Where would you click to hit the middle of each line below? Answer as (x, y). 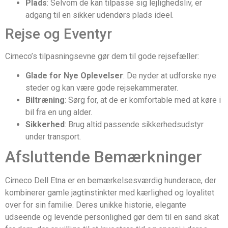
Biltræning (45, 100)
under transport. (53, 137)
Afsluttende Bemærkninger (104, 157)
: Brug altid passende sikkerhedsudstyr (134, 125)
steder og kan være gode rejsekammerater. (102, 88)
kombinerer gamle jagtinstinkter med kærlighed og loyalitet (110, 193)
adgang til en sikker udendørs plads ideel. (99, 15)
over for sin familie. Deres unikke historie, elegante (96, 205)
